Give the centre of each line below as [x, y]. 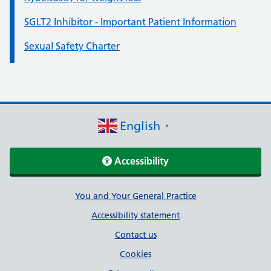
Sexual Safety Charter [72, 46]
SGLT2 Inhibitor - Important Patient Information [130, 22]
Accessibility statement [135, 215]
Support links [67, 199]
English [140, 126]
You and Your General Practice [135, 196]
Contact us [135, 235]
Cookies [135, 254]
